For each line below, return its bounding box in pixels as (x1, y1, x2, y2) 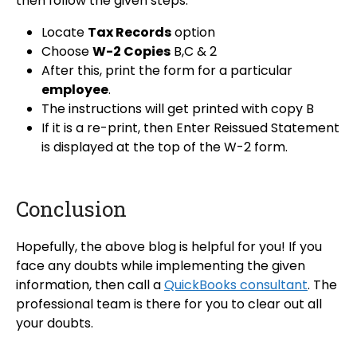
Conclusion (16, 195, 127, 223)
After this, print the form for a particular (41, 61, 292, 80)
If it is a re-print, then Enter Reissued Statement (41, 119, 339, 138)
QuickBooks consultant (164, 276, 308, 295)
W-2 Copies (92, 42, 171, 61)
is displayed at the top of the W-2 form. (41, 138, 288, 157)
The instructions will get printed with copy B (41, 100, 314, 119)
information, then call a (16, 276, 164, 295)
